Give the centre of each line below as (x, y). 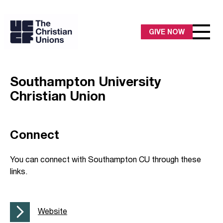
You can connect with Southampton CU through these (106, 159)
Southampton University (85, 81)
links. (19, 171)
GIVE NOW (167, 31)
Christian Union (58, 96)
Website (53, 211)
